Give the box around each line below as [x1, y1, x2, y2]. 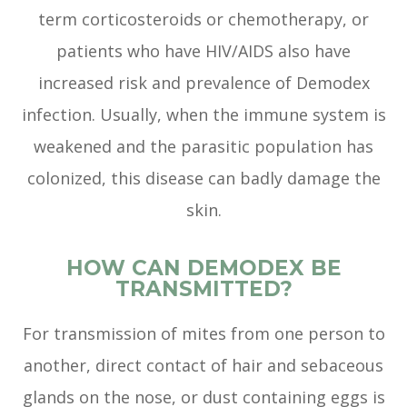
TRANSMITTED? [114, 276, 293, 303]
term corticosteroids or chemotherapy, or [38, 8, 369, 31]
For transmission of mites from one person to [22, 323, 385, 345]
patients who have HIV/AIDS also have [56, 40, 351, 63]
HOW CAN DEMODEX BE [65, 255, 342, 282]
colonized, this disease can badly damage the [26, 167, 381, 190]
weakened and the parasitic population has [34, 135, 373, 158]
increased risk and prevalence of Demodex [37, 72, 370, 94]
